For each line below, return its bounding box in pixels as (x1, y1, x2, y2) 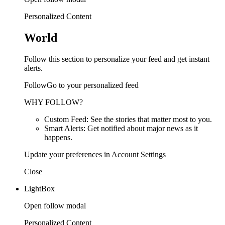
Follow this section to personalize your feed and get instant (24, 54, 209, 63)
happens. (44, 133, 72, 142)
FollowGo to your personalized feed (24, 80, 139, 89)
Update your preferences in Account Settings (24, 150, 166, 159)
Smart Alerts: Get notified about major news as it (44, 124, 198, 133)
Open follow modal (24, 201, 86, 210)
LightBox (24, 184, 55, 193)
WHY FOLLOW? (24, 97, 83, 106)
